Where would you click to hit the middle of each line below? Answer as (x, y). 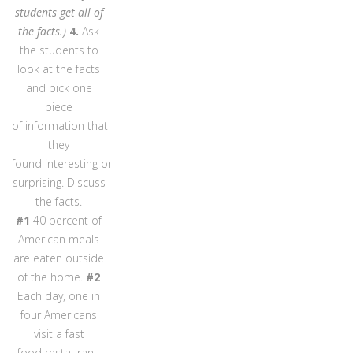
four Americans (59, 314)
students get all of (59, 12)
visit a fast (59, 333)
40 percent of (66, 220)
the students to (59, 50)
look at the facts (59, 69)
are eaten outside (59, 258)
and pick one (59, 87)
